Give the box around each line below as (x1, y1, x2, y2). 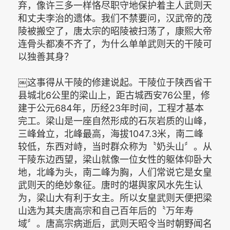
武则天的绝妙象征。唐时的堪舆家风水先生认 (18, 180, 203, 190)
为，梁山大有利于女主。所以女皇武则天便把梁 (18, 193, 212, 203)
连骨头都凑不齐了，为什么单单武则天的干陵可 (18, 39, 212, 49)
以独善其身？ (18, 51, 73, 62)
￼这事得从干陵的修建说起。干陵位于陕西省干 (18, 77, 212, 88)
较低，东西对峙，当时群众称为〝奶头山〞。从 (18, 141, 212, 152)
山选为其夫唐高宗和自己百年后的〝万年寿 (18, 205, 194, 216)
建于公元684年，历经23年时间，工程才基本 (18, 103, 204, 113)
